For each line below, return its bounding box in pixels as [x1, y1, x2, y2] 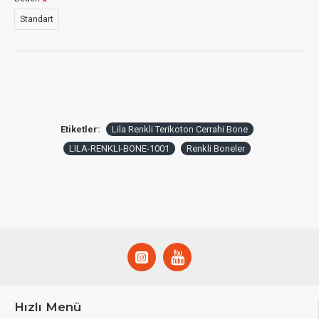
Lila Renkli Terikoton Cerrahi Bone [111, 124, 248, 135]
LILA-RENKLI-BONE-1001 [68, 143, 169, 154]
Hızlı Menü [14, 300, 81, 314]
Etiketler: [60, 124, 100, 135]
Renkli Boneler [186, 143, 245, 154]
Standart [20, 14, 53, 24]
